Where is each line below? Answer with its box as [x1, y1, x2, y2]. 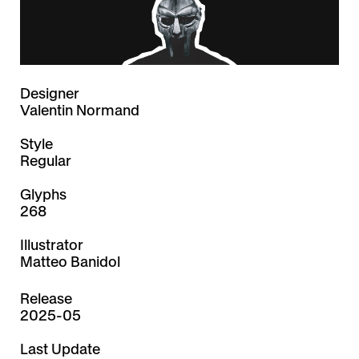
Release [20, 289, 72, 309]
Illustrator [20, 236, 83, 255]
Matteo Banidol [20, 252, 120, 272]
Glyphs [20, 185, 67, 204]
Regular [20, 151, 71, 171]
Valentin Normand [20, 101, 139, 120]
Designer [20, 84, 79, 103]
